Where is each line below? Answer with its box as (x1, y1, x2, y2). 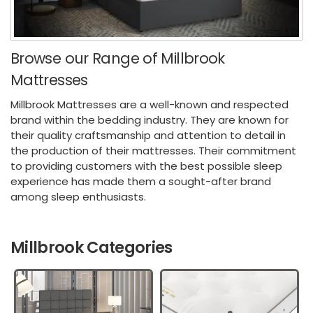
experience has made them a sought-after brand (10, 173, 271, 189)
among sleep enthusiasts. (10, 189, 146, 204)
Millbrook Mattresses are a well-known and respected (10, 96, 289, 112)
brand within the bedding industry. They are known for (10, 112, 289, 127)
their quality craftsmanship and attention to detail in (10, 127, 286, 143)
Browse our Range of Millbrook (10, 48, 225, 69)
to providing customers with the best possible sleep (10, 158, 282, 173)
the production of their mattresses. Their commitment (10, 143, 296, 158)
